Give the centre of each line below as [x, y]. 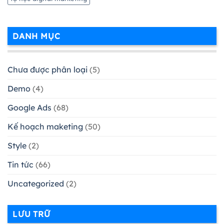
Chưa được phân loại [47, 70]
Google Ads [29, 108]
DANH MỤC [36, 36]
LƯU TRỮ [31, 214]
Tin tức [20, 165]
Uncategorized [36, 184]
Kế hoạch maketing [45, 127]
